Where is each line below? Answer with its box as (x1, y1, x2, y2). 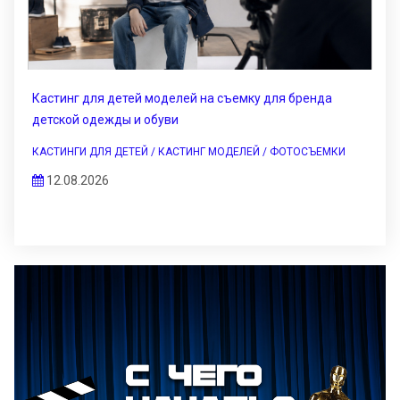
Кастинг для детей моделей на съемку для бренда (32, 91, 332, 106)
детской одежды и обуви (32, 112, 179, 128)
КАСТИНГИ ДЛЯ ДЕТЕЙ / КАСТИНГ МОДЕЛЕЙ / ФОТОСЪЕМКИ (32, 146, 346, 159)
